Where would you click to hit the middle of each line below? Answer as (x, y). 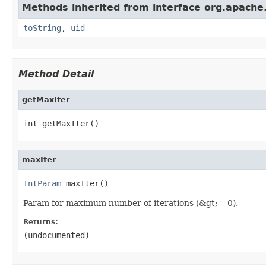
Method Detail (56, 74)
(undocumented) (56, 235)
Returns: (41, 222)
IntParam (42, 183)
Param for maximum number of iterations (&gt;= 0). (131, 203)
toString (42, 28)
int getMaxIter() (61, 123)
